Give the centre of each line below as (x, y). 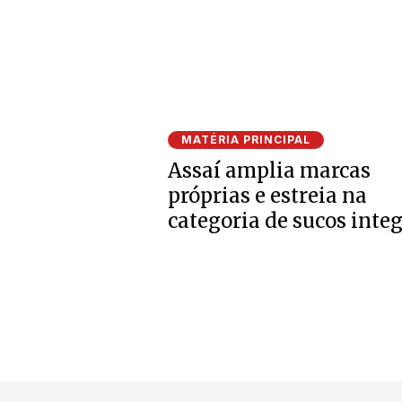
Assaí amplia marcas (269, 170)
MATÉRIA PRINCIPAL (246, 139)
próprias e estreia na (267, 195)
